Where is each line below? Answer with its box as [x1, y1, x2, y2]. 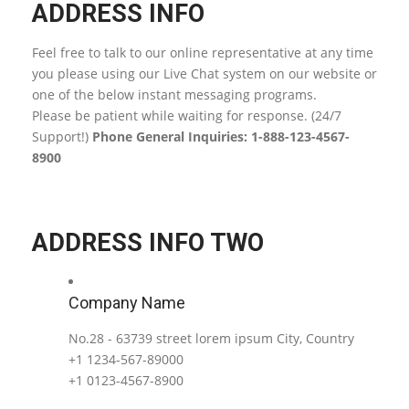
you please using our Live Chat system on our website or [32, 65, 377, 82]
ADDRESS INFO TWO [32, 228, 264, 257]
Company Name [68, 293, 185, 312]
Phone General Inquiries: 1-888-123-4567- [92, 128, 350, 145]
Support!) [32, 128, 92, 145]
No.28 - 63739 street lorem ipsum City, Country [68, 330, 354, 347]
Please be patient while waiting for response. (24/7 [32, 107, 341, 124]
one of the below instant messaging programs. [32, 86, 317, 103]
